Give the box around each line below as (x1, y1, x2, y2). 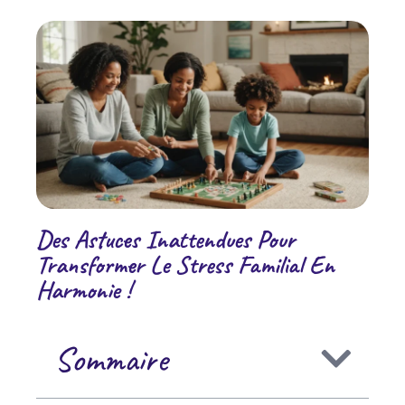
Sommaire (54, 337, 167, 381)
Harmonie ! (36, 273, 131, 306)
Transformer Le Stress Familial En (36, 248, 334, 280)
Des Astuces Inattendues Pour (36, 222, 295, 255)
